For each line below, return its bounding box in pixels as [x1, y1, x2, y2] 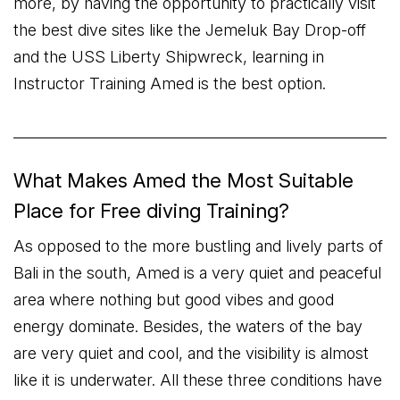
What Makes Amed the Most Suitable [13, 169, 354, 192]
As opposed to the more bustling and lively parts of [13, 237, 383, 255]
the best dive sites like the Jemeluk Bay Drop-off [13, 21, 366, 39]
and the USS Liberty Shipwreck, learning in [13, 47, 324, 66]
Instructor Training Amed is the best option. [13, 74, 326, 93]
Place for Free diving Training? [13, 199, 289, 222]
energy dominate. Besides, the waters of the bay [13, 317, 362, 336]
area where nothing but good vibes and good [13, 290, 334, 309]
